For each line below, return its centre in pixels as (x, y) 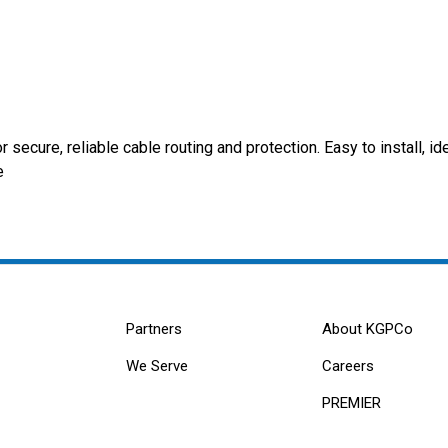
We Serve (157, 366)
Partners (154, 329)
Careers (347, 366)
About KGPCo (367, 329)
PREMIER (351, 403)
